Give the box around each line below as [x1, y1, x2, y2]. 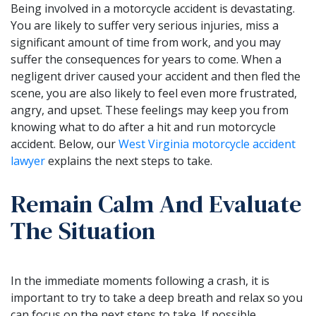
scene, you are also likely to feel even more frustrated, [11, 85, 297, 101]
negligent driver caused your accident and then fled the [11, 68, 300, 84]
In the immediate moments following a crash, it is [11, 272, 269, 288]
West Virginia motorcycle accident [119, 135, 296, 152]
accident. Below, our [11, 135, 119, 152]
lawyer [11, 152, 45, 169]
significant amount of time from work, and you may [11, 34, 281, 50]
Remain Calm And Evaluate [11, 186, 302, 221]
